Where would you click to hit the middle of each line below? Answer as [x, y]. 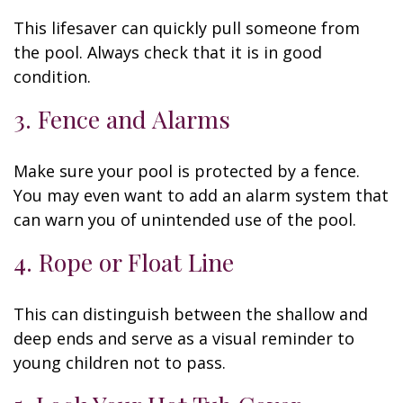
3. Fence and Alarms [122, 119]
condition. [52, 76]
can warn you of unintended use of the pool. [185, 219]
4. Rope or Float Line [124, 262]
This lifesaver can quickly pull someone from [187, 28]
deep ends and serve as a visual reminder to [184, 338]
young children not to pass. [120, 363]
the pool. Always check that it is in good [168, 52]
